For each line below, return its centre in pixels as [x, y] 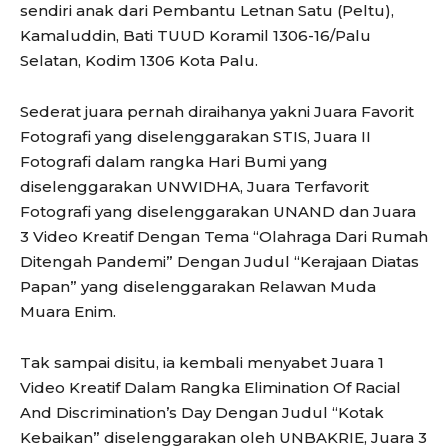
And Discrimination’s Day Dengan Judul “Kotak [202, 413]
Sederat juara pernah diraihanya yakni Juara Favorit [217, 112]
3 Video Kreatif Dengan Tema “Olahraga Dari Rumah [224, 237]
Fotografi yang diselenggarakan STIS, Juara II [195, 137]
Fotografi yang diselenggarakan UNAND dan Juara [218, 212]
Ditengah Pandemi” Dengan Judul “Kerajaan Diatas [219, 262]
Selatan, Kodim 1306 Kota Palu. [139, 61]
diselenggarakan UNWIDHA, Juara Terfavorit [194, 187]
